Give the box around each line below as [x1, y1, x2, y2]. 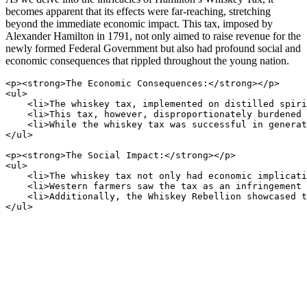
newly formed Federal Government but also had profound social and [5, 42, 301, 55]
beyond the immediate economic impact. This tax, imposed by [5, 18, 273, 30]
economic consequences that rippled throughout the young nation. [5, 55, 289, 67]
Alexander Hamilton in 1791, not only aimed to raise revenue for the [5, 30, 301, 42]
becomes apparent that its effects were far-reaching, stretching [5, 5, 271, 18]
